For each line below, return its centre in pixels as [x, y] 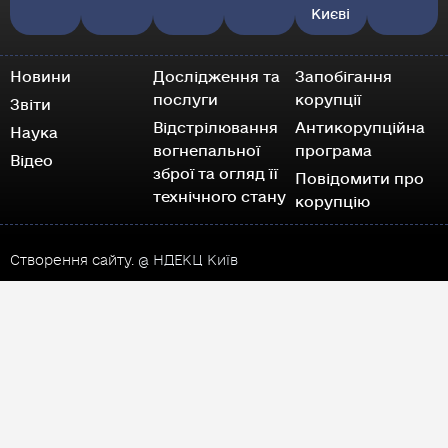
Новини [40, 77]
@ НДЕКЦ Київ [186, 261]
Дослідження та [216, 77]
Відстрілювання [215, 128]
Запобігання [344, 77]
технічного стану [219, 197]
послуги [185, 100]
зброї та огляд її [215, 174]
